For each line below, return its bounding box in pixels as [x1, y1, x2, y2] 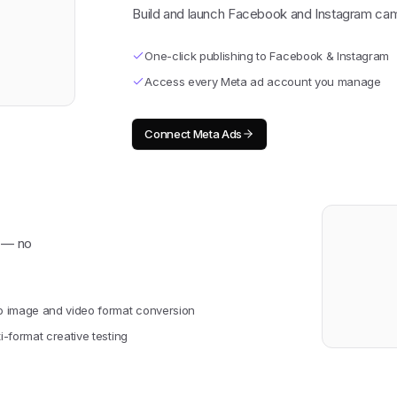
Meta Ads [192, 126, 243, 141]
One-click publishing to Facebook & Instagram [144, 48, 389, 63]
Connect [144, 126, 193, 141]
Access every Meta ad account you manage [144, 74, 381, 89]
